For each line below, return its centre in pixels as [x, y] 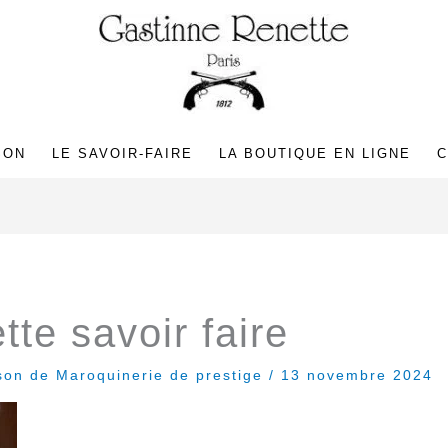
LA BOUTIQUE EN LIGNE [314, 153]
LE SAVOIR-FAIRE [122, 153]
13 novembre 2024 [357, 374]
